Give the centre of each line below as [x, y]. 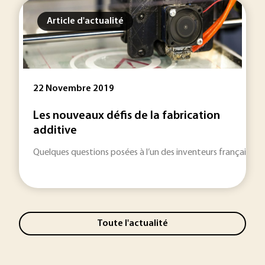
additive [55, 131]
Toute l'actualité [132, 223]
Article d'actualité [85, 21]
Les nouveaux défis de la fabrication [127, 116]
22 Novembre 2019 [74, 89]
